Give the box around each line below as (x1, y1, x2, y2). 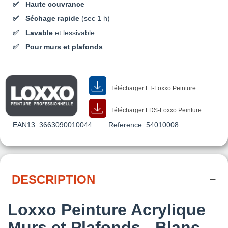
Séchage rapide (25, 14, 79, 22)
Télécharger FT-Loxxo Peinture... (109, 84, 201, 92)
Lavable (25, 28, 53, 37)
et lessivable (53, 28, 95, 37)
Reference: (108, 120, 144, 129)
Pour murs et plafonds (25, 42, 103, 51)
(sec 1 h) (79, 14, 110, 22)
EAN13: (13, 120, 37, 129)
